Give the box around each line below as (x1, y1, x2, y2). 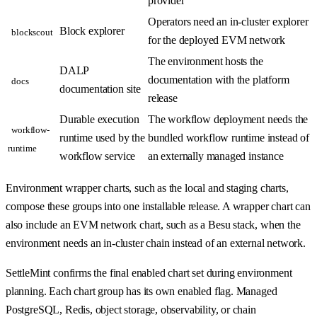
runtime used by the (59, 132, 145, 144)
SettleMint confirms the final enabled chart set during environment (6, 267, 292, 279)
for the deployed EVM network (148, 34, 286, 47)
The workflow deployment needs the (148, 113, 309, 126)
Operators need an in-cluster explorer (148, 16, 309, 28)
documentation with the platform (148, 74, 289, 86)
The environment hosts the (148, 55, 263, 68)
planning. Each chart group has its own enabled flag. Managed (6, 285, 277, 298)
